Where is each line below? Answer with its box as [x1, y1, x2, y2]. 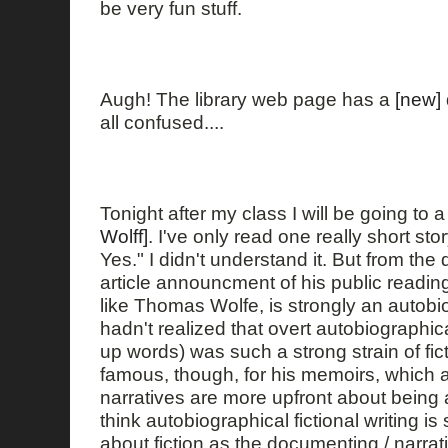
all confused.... [100, 110, 224, 133]
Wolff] [100, 225, 148, 248]
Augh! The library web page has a [100, 87, 395, 110]
